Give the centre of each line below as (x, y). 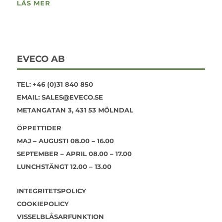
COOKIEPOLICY (43, 204)
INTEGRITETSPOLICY (51, 191)
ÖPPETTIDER (39, 128)
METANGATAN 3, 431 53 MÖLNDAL (75, 110)
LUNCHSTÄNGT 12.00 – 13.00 (64, 166)
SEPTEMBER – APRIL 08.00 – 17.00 (74, 154)
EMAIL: (29, 97)
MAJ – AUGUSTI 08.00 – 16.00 (65, 141)
